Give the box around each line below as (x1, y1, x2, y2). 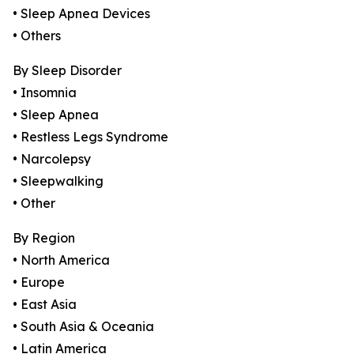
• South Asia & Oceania (13, 318, 154, 335)
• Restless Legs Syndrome (13, 129, 168, 145)
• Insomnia (13, 85, 77, 101)
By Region (13, 230, 75, 247)
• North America (13, 252, 110, 269)
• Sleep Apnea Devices (13, 6, 150, 22)
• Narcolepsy (13, 151, 91, 168)
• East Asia (13, 296, 77, 313)
